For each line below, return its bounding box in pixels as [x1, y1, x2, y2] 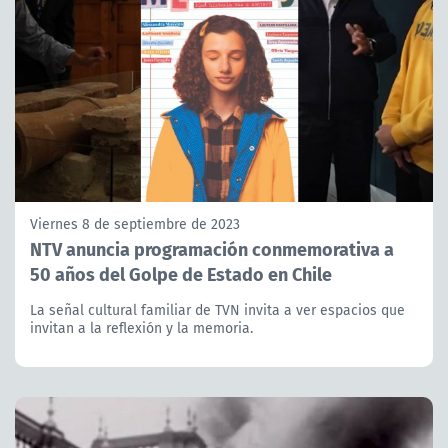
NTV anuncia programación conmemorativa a [30, 234, 394, 262]
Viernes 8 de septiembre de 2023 [30, 213, 240, 234]
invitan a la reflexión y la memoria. [30, 317, 253, 338]
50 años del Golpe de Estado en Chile [30, 259, 332, 287]
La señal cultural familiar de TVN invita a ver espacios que [30, 299, 405, 320]
